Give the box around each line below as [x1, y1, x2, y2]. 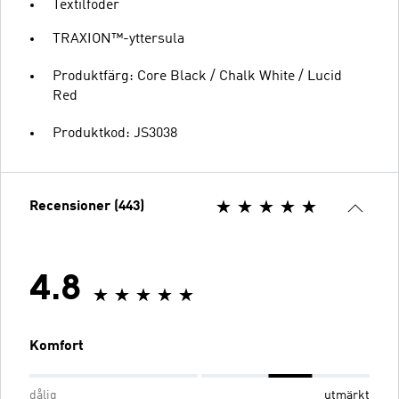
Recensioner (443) [29, 199, 144, 214]
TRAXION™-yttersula [53, 31, 184, 46]
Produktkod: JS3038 [53, 126, 177, 141]
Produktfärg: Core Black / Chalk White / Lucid [53, 69, 342, 84]
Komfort [29, 338, 84, 354]
